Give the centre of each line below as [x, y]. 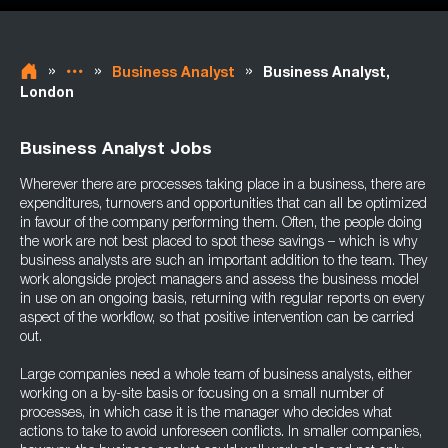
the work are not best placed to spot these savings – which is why [218, 243]
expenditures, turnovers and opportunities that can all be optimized [223, 205]
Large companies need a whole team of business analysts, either [216, 376]
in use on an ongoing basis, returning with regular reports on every [222, 300]
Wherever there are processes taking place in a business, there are [222, 186]
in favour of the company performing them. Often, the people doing [221, 224]
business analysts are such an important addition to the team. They [223, 262]
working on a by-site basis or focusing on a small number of [201, 395]
